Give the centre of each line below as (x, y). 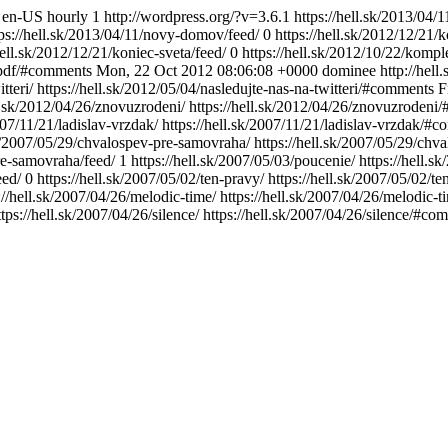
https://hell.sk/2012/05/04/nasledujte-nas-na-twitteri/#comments (235, 88)
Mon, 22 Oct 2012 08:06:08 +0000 (207, 70)
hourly (67, 16)
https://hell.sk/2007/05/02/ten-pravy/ (152, 178)
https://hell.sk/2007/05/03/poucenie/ (245, 160)
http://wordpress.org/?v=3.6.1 (197, 16)
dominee (349, 70)
